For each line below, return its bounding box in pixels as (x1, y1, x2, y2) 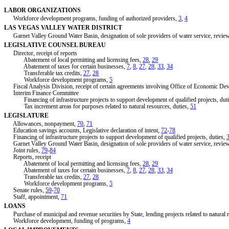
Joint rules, (4, 147, 41, 154)
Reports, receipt (4, 153, 51, 161)
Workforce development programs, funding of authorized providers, (4, 15, 178, 22)
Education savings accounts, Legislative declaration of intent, (4, 127, 161, 134)
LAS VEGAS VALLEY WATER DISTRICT (4, 24, 122, 32)
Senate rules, (4, 187, 45, 194)
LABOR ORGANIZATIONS (4, 7, 81, 14)
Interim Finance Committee (4, 89, 79, 97)
